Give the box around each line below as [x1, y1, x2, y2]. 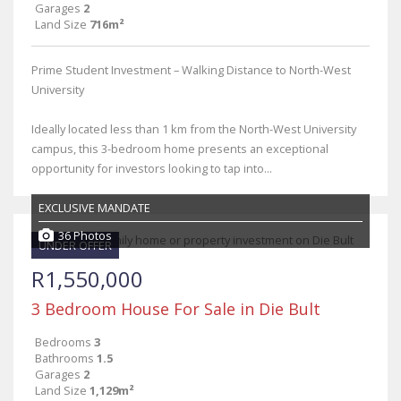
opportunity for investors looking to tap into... [31, 160, 272, 176]
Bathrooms [35, 350, 94, 366]
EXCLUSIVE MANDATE [38, 200, 150, 216]
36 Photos [58, 226, 112, 243]
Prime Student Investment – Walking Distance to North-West [31, 62, 351, 78]
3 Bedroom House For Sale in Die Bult [31, 298, 320, 320]
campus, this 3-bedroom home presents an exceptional [31, 141, 328, 157]
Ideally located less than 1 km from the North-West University [31, 121, 356, 137]
